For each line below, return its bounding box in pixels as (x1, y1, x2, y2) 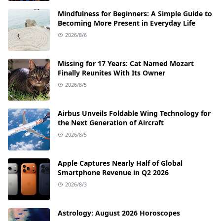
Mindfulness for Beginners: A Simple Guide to (58, 8, 212, 18)
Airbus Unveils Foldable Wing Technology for (58, 108, 211, 118)
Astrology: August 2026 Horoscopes (58, 208, 180, 218)
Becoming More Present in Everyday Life (58, 18, 195, 28)
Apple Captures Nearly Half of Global (58, 158, 183, 168)
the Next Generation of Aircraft (58, 117, 164, 127)
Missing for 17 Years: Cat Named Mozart (58, 58, 194, 68)
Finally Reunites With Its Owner (58, 68, 165, 77)
